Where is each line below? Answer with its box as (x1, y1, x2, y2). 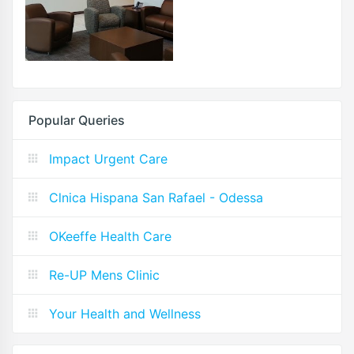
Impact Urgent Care (49, 150, 168, 167)
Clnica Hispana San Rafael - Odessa (49, 189, 263, 205)
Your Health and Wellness (49, 305, 201, 322)
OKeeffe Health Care (49, 228, 171, 244)
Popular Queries (28, 111, 125, 128)
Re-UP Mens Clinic (49, 266, 160, 283)
